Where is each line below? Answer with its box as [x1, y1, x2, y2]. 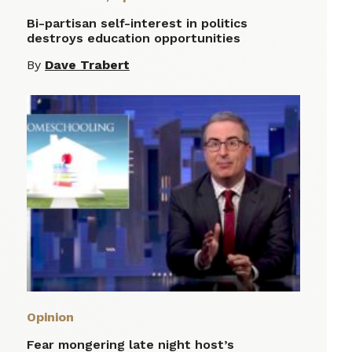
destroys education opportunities [27, 30, 240, 46]
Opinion [27, 309, 74, 324]
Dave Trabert [45, 57, 130, 72]
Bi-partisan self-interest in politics [27, 15, 247, 31]
